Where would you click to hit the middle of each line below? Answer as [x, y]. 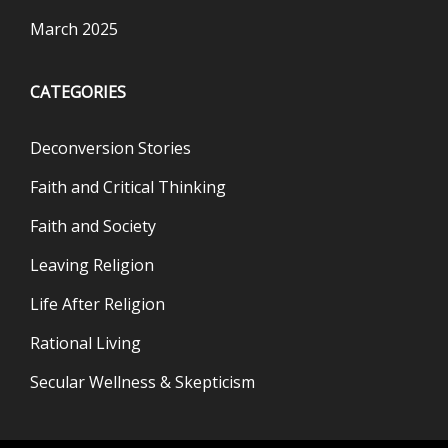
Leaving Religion [92, 265]
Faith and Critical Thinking [128, 187]
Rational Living [85, 343]
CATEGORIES [78, 92]
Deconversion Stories [110, 148]
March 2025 [74, 29]
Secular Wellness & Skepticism [142, 382]
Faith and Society [93, 226]
